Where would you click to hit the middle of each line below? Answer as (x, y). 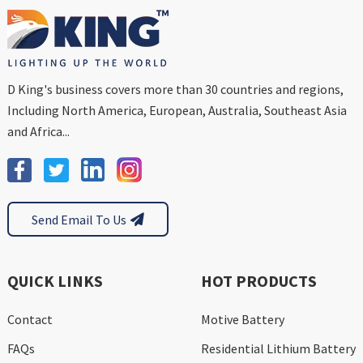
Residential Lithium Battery (279, 349)
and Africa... (38, 132)
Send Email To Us (79, 219)
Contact (30, 320)
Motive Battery (243, 320)
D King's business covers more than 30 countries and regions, (175, 90)
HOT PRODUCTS (259, 281)
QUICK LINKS (55, 281)
